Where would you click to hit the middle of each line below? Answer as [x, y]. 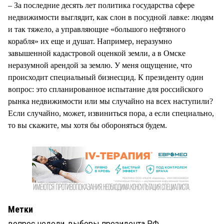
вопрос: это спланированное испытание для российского [105, 89]
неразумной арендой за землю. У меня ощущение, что [100, 65]
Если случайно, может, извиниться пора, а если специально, [111, 113]
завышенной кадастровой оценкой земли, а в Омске [97, 53]
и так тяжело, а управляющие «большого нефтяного [97, 29]
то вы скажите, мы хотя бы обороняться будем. [87, 125]
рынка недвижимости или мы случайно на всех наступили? [110, 101]
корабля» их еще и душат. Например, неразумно [90, 41]
